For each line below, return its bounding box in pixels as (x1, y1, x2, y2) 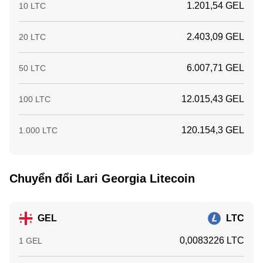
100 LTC (19, 95, 50, 104)
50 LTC (19, 63, 46, 73)
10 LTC (19, 1, 46, 11)
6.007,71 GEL (187, 63, 244, 73)
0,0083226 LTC (180, 235, 244, 245)
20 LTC (19, 32, 46, 42)
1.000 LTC (19, 126, 58, 135)
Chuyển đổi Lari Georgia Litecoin (9, 172, 195, 185)
